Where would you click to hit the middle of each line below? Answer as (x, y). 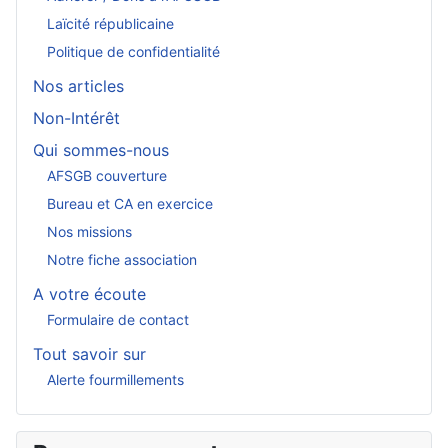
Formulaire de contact (118, 320)
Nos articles (78, 85)
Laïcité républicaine (110, 24)
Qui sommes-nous (101, 149)
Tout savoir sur (89, 353)
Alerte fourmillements (115, 380)
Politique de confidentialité (133, 52)
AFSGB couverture (107, 176)
